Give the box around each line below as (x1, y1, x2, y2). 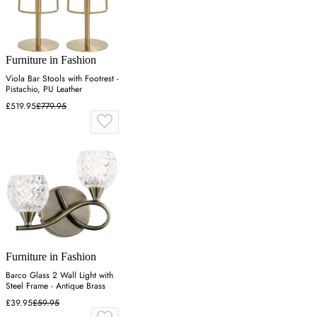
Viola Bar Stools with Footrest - (6, 71, 119, 85)
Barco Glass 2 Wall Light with (6, 268, 113, 282)
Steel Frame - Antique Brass (6, 279, 105, 292)
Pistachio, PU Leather (6, 82, 82, 96)
